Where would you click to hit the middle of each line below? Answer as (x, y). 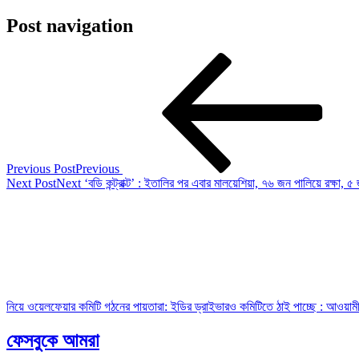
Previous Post (41, 168)
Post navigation (70, 25)
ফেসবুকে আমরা (53, 340)
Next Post (31, 183)
